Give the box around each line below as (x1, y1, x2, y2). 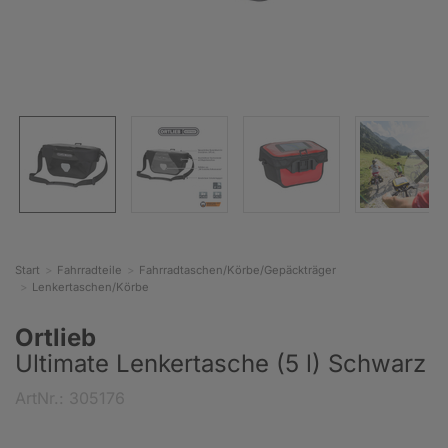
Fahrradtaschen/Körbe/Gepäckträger (139, 263, 336, 277)
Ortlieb (15, 323, 96, 352)
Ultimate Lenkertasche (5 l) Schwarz (15, 349, 426, 378)
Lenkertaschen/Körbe (32, 280, 149, 294)
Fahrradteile (57, 263, 122, 277)
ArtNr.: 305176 (15, 388, 125, 408)
